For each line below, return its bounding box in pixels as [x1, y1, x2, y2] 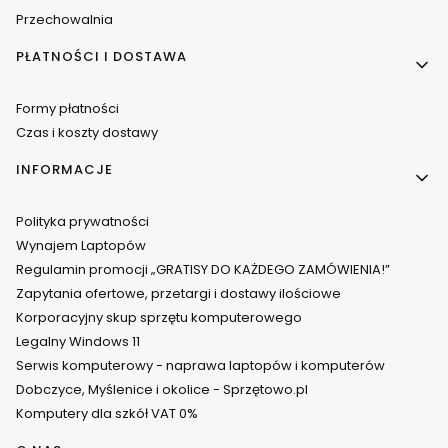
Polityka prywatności [16, 212, 149, 232]
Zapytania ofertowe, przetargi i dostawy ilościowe [16, 284, 341, 304]
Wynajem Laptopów [16, 236, 146, 256]
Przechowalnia [16, 10, 113, 30]
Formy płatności [16, 99, 119, 119]
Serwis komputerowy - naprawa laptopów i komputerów [16, 356, 385, 376]
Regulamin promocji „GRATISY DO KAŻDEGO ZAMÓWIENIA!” [16, 260, 390, 280]
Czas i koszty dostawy [16, 123, 158, 143]
